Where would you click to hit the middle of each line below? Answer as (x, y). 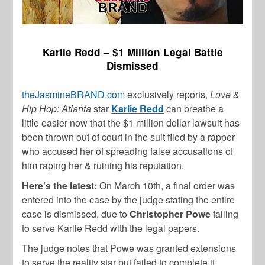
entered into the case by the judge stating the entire (129, 200)
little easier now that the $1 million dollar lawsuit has (131, 123)
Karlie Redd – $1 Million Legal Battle (132, 52)
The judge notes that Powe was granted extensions (129, 248)
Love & (225, 95)
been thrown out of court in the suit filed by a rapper (129, 137)
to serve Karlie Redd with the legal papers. (111, 228)
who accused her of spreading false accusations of (128, 151)
